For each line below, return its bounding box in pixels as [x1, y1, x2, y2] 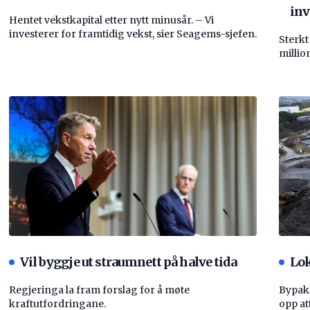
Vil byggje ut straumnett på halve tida [19, 253, 237, 270]
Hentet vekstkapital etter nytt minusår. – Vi [8, 13, 214, 26]
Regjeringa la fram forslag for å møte [8, 283, 190, 296]
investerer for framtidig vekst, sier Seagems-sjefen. [8, 27, 257, 40]
